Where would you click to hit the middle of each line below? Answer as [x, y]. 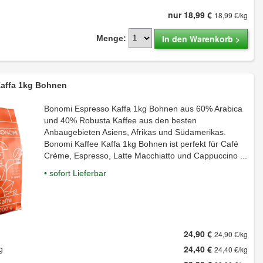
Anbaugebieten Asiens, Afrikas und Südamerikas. [135, 132]
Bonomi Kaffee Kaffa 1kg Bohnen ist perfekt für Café [141, 144]
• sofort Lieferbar [75, 173]
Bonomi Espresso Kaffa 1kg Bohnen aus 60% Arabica [144, 108]
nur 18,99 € [191, 14]
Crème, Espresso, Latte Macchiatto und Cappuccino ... [146, 155]
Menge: [111, 38]
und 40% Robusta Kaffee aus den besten [121, 120]
